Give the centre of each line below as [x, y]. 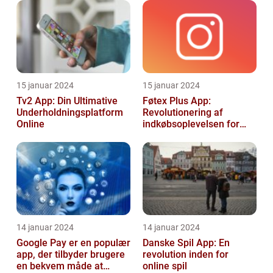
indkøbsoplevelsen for [191, 124]
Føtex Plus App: [177, 101]
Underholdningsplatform [70, 113]
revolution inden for [186, 255]
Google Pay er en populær [73, 243]
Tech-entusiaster [179, 136]
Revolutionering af [183, 113]
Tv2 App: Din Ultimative [67, 101]
